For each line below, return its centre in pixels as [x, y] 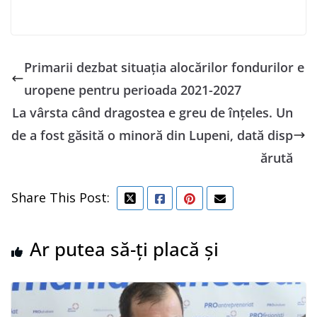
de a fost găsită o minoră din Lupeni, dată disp [152, 135]
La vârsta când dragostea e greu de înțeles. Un [152, 112]
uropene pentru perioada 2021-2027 [133, 90]
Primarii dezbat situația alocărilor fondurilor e [164, 67]
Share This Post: [60, 197]
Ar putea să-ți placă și [124, 249]
